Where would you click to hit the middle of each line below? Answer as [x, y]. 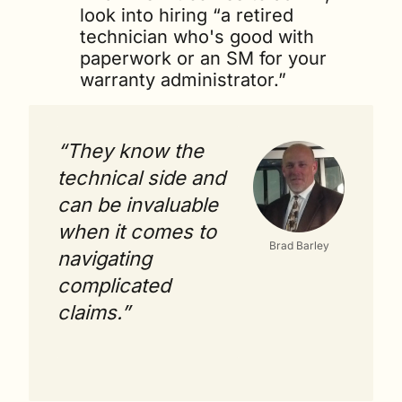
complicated [114, 286]
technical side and [141, 178]
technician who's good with [197, 37]
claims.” [94, 313]
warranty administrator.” [186, 80]
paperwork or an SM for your [203, 59]
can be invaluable [138, 205]
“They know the [131, 151]
